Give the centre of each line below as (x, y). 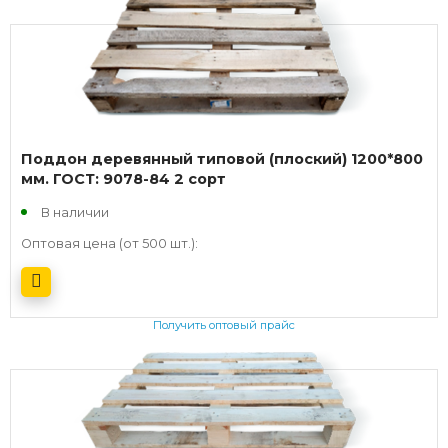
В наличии (75, 212)
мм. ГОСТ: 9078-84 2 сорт (123, 178)
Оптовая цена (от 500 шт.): (109, 243)
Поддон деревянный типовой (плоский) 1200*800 (222, 158)
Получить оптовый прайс (224, 325)
